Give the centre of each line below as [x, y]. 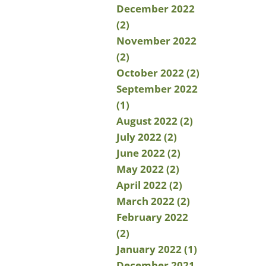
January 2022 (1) [157, 249]
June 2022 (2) [148, 153]
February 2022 [152, 217]
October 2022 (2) [158, 73]
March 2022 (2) [153, 201]
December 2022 [156, 9]
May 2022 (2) [148, 169]
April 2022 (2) [149, 185]
